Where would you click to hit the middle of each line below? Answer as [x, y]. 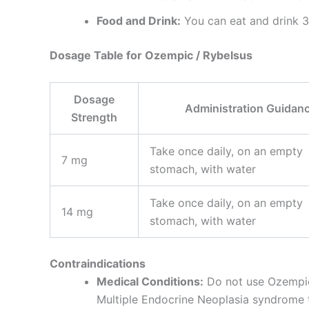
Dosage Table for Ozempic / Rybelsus [151, 56]
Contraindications [98, 263]
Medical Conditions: [150, 281]
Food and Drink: [139, 21]
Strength [94, 117]
